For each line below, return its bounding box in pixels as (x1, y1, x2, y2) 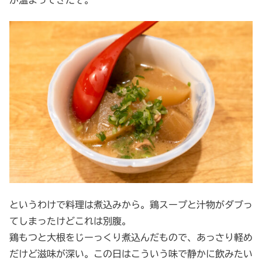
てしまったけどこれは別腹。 (9, 216, 131, 226)
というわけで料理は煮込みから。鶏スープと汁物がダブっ (9, 199, 253, 209)
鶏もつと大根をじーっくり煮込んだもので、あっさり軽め (9, 232, 253, 242)
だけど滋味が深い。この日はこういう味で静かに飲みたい (9, 249, 253, 258)
